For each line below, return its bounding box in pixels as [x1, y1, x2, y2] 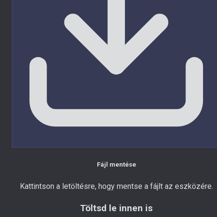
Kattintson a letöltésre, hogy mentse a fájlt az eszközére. [19, 182, 213, 191]
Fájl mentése [96, 160, 136, 168]
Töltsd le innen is [80, 202, 153, 214]
